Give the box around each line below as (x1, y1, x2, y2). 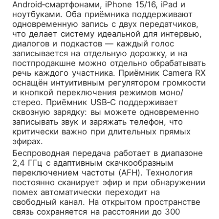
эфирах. (12, 136, 43, 146)
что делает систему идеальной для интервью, (12, 28, 202, 39)
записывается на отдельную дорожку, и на (12, 48, 188, 58)
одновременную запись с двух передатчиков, (12, 19, 199, 29)
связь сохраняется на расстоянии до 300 (12, 206, 180, 217)
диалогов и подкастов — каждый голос (12, 38, 175, 48)
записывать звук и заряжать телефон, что (12, 116, 183, 127)
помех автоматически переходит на (12, 187, 160, 197)
